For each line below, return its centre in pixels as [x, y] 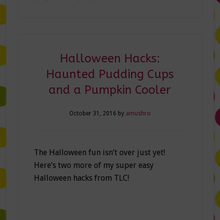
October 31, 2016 [93, 114]
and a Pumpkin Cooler [110, 90]
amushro [138, 114]
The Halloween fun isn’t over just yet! [99, 153]
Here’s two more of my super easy [94, 165]
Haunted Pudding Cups [110, 74]
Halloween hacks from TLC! [81, 178]
